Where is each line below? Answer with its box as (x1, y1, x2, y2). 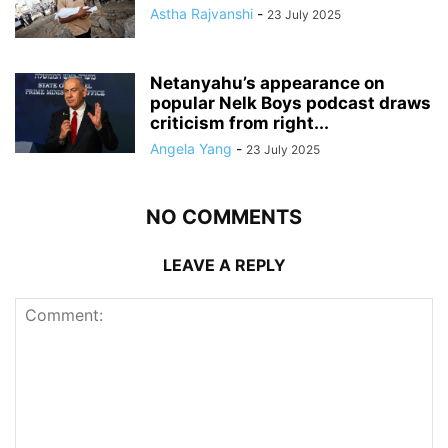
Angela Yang (150, 139, 232, 157)
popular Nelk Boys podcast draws (150, 92, 431, 113)
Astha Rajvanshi (150, 4, 253, 22)
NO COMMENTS (146, 204, 302, 229)
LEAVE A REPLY (162, 254, 286, 275)
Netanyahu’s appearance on (150, 72, 385, 93)
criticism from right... (150, 112, 329, 133)
